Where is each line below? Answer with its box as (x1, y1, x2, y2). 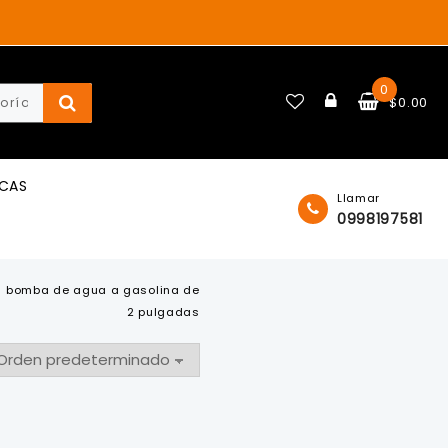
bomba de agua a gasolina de (5, 282, 200, 299)
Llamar (336, 190, 381, 207)
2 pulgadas (126, 304, 200, 321)
